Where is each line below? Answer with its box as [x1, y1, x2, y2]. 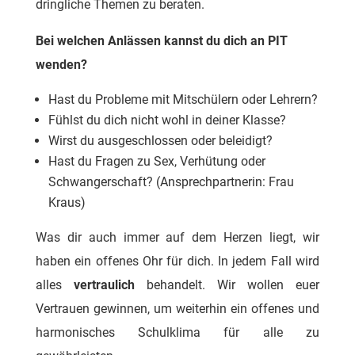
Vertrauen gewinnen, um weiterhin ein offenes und [35, 301, 320, 317]
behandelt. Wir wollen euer [134, 277, 320, 293]
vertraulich [73, 277, 135, 293]
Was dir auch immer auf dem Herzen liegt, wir [35, 230, 320, 246]
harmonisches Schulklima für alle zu [35, 325, 320, 341]
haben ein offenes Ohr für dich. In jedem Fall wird [35, 254, 320, 269]
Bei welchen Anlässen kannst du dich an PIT [35, 33, 288, 49]
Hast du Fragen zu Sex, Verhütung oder [48, 154, 265, 170]
